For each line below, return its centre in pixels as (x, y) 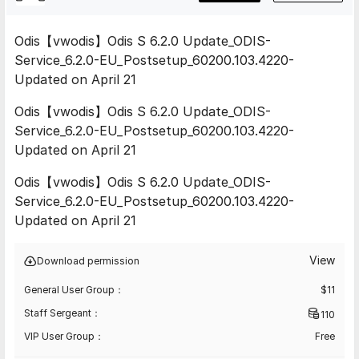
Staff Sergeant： (63, 313)
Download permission (88, 261)
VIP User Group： (64, 336)
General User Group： (74, 290)
